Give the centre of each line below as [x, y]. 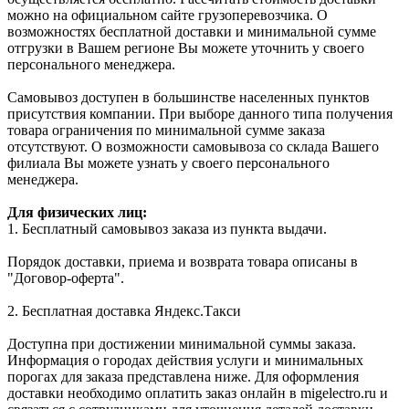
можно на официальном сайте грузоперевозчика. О [168, 15]
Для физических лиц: [77, 212]
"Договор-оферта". [66, 278]
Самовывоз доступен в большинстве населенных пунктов [189, 97]
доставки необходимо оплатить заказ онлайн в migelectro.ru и [198, 393]
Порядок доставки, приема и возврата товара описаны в [183, 261]
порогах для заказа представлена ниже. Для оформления [183, 376]
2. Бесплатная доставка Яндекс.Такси [124, 310]
